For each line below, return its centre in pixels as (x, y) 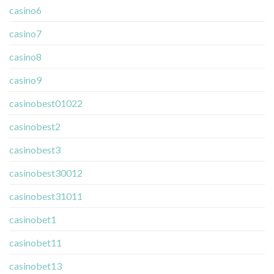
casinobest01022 (46, 103)
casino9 (25, 80)
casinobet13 (35, 265)
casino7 (25, 33)
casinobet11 (35, 242)
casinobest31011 (46, 196)
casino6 (25, 10)
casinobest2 (35, 126)
